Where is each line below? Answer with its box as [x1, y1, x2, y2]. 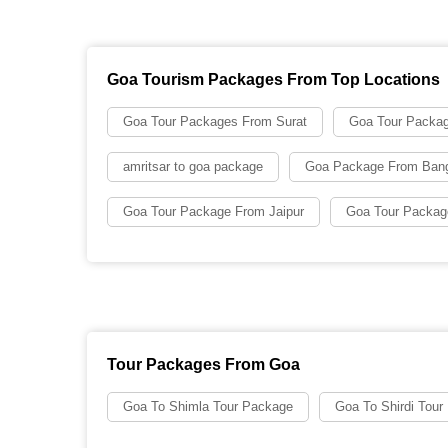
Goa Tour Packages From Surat [123, 114, 307, 129]
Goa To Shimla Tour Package [123, 399, 293, 414]
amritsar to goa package [123, 159, 263, 174]
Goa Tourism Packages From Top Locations [107, 71, 440, 88]
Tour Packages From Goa [107, 356, 300, 373]
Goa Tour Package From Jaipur [123, 204, 304, 219]
